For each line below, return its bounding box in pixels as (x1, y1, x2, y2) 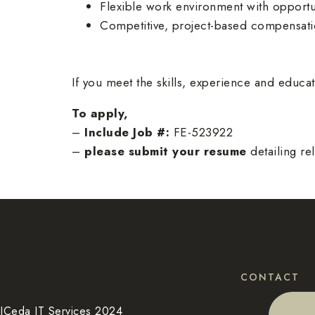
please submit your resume (84, 143, 247, 160)
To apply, (72, 105, 129, 122)
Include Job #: (84, 124, 169, 141)
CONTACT (240, 270, 300, 284)
